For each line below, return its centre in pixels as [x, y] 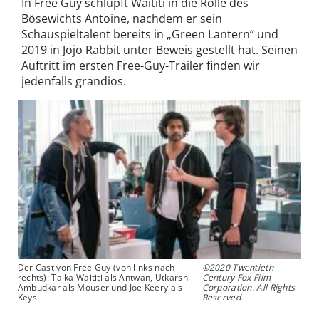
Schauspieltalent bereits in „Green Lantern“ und [150, 35]
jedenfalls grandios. [74, 82]
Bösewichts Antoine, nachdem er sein [122, 19]
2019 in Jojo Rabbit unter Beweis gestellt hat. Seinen [159, 50]
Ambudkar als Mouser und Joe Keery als [100, 287]
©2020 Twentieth [237, 267]
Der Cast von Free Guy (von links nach [96, 267]
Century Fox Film [236, 277]
